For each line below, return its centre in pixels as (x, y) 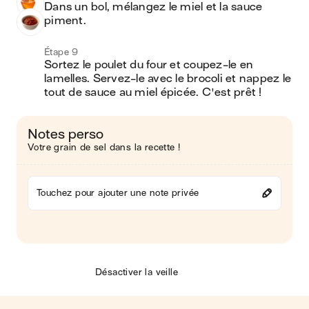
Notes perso (66, 134)
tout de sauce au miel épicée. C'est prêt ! (153, 92)
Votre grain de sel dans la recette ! (104, 147)
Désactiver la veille (137, 272)
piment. (65, 21)
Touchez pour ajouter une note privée (118, 193)
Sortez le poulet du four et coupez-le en (149, 65)
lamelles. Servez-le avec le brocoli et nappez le (168, 79)
